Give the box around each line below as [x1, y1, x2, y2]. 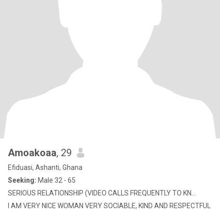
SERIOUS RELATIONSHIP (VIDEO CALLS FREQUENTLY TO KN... [8, 189, 196, 197]
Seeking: [8, 176, 36, 184]
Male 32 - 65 [36, 176, 76, 184]
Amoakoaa [8, 147, 56, 159]
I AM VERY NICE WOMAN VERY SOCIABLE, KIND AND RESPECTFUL [8, 202, 211, 210]
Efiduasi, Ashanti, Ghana [8, 164, 82, 171]
